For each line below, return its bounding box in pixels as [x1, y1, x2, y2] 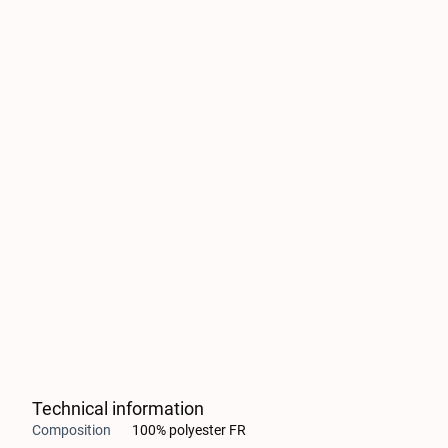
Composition [32, 422, 111, 438]
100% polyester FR [132, 422, 246, 438]
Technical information [32, 398, 204, 419]
